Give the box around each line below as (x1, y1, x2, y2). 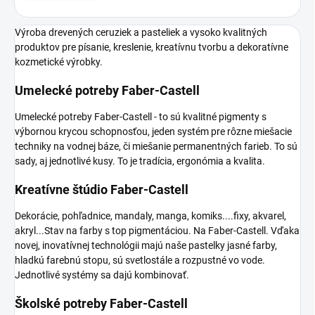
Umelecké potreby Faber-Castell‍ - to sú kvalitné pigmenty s (15, 110, 266, 122)
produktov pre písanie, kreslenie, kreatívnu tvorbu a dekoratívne (15, 41, 288, 53)
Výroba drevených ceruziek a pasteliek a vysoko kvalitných (15, 26, 267, 38)
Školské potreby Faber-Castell (15, 295, 188, 311)
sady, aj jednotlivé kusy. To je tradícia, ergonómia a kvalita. (15, 155, 265, 167)
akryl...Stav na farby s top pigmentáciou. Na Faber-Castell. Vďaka (15, 224, 300, 236)
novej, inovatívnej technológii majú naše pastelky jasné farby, (15, 239, 277, 251)
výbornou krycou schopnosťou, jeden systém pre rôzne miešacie (15, 125, 292, 137)
